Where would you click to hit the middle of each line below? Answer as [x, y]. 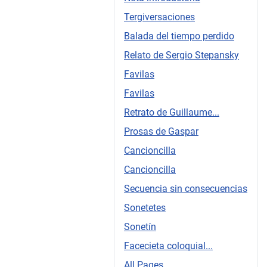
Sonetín [140, 226]
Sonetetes [145, 207]
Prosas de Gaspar [161, 131]
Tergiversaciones [159, 17]
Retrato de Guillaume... [172, 112]
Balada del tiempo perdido [179, 36]
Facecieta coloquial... [168, 246]
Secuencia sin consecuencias [186, 188]
